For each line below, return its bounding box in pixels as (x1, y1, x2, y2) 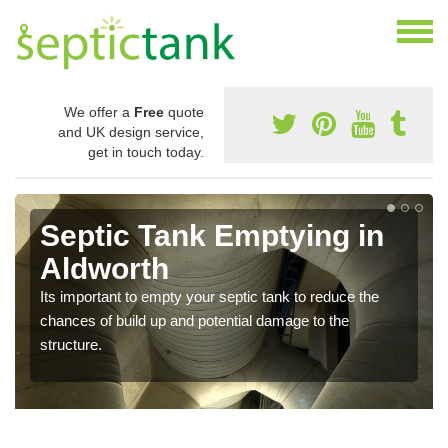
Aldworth (40, 252, 169, 286)
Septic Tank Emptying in (40, 219, 384, 253)
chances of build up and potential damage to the (40, 312, 349, 330)
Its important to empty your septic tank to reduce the (40, 288, 379, 306)
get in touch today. (88, 144, 204, 161)
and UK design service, (58, 124, 204, 141)
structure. (40, 336, 102, 354)
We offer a (64, 104, 134, 121)
